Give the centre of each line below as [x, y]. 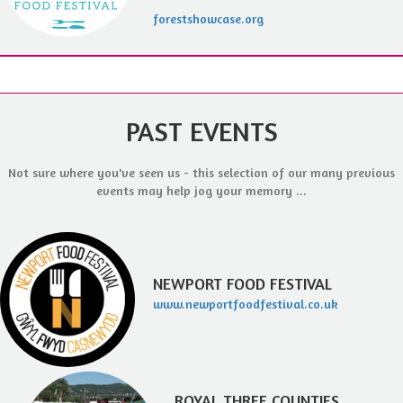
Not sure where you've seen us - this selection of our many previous [201, 172]
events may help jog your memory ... [201, 190]
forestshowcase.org [208, 18]
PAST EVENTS [201, 131]
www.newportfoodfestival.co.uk [246, 303]
